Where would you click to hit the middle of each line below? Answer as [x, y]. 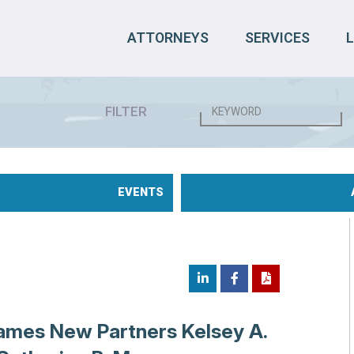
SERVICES [278, 38]
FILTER [126, 112]
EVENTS [141, 192]
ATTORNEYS [168, 38]
